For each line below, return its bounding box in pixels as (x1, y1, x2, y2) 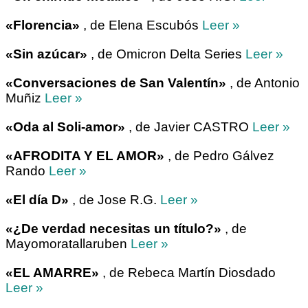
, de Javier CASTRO (125, 120, 252, 135)
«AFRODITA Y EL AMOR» (5, 148, 164, 164)
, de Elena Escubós (80, 18, 202, 33)
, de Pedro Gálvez (164, 148, 274, 164)
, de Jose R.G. (69, 192, 160, 208)
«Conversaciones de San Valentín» (5, 76, 226, 91)
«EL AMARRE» (5, 265, 99, 280)
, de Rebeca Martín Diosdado (99, 265, 276, 280)
